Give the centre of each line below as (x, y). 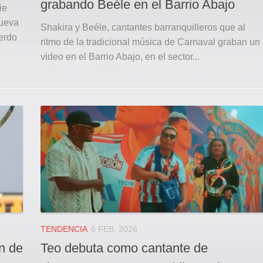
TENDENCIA (64, 229)
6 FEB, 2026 (114, 229)
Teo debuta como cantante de (124, 248)
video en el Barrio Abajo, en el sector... (120, 57)
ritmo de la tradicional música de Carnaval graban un (150, 42)
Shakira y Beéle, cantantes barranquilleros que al (143, 28)
